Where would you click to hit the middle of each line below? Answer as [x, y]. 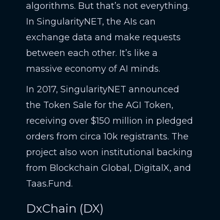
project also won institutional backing [109, 152]
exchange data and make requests [103, 37]
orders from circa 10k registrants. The [107, 137]
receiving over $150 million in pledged [109, 121]
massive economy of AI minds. [93, 69]
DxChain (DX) [65, 208]
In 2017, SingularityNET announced [102, 89]
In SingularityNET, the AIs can [91, 22]
